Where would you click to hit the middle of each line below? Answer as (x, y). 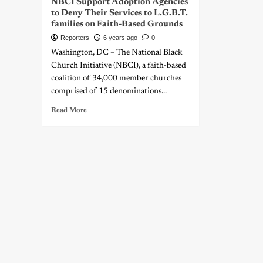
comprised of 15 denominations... (109, 92)
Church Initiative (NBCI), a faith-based (119, 66)
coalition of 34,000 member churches (116, 79)
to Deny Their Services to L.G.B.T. (119, 13)
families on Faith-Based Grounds (117, 24)
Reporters (75, 38)
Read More (69, 110)
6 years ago (120, 38)
